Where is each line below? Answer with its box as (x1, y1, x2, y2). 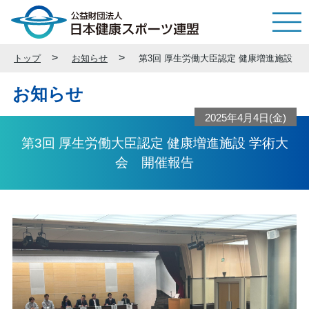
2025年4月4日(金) (204, 112, 286, 124)
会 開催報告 (115, 154, 194, 170)
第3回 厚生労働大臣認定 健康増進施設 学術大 (21, 135, 288, 150)
